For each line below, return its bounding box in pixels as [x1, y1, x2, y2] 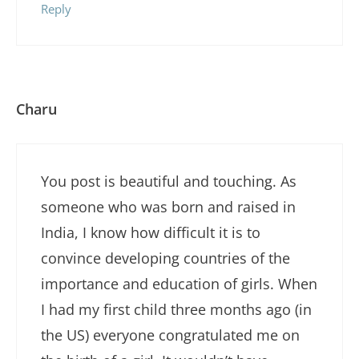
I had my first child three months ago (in [41, 299, 312, 319]
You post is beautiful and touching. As [41, 171, 296, 191]
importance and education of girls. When [41, 273, 317, 293]
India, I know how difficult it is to [41, 222, 260, 242]
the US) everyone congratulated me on [41, 325, 300, 345]
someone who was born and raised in [41, 196, 296, 216]
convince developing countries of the [41, 248, 290, 268]
